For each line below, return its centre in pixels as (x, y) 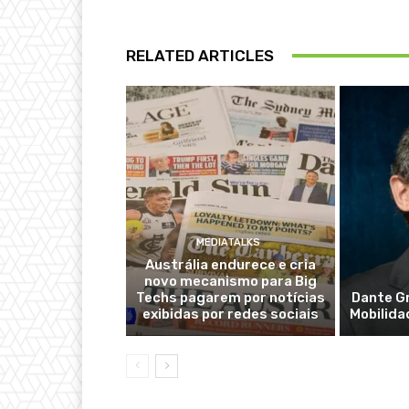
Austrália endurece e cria (230, 264)
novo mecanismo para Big (230, 281)
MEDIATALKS (228, 242)
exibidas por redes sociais (230, 314)
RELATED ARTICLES (200, 55)
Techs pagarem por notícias (230, 297)
